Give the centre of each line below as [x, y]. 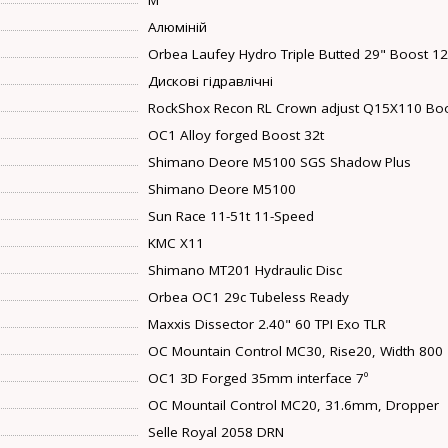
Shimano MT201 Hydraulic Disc [245, 269]
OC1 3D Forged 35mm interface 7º [258, 377]
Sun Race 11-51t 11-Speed [231, 215]
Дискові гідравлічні [211, 80]
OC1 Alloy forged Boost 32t [236, 134]
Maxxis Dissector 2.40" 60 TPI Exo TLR [267, 323]
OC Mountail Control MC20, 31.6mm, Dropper [294, 404]
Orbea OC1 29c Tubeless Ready [249, 296]
